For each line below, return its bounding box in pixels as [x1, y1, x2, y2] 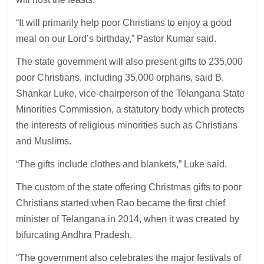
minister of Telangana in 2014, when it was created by [16, 213, 240, 224]
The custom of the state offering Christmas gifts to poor [16, 181, 242, 192]
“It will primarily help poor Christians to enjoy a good [16, 17, 232, 28]
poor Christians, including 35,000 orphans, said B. [16, 72, 225, 82]
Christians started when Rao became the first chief [16, 197, 226, 208]
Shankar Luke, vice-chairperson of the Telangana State [16, 88, 245, 98]
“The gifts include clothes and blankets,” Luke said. [16, 159, 227, 169]
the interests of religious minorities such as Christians [16, 120, 238, 130]
